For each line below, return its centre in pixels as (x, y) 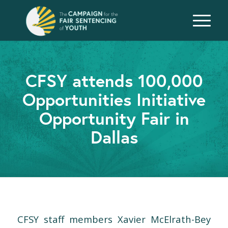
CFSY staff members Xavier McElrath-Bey (114, 219)
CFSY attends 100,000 (114, 80)
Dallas (114, 137)
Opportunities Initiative (114, 99)
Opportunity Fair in (114, 118)
